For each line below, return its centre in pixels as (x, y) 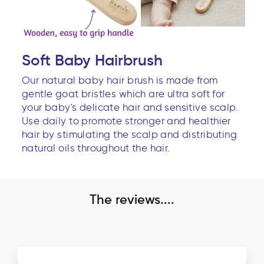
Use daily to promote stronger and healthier (126, 121)
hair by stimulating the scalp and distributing (130, 134)
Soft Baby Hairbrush (92, 60)
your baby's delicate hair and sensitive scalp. (130, 107)
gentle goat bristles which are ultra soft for (123, 93)
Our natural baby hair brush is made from (120, 80)
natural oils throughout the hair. (96, 148)
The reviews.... (132, 199)
